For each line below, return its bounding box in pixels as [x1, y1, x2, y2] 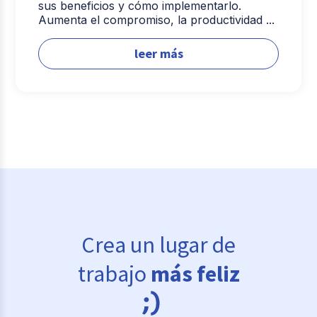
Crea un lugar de [81, 231, 236, 260]
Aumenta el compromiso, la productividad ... [38, 12, 275, 27]
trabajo [77, 260, 151, 289]
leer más [134, 45, 183, 62]
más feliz [150, 260, 240, 289]
